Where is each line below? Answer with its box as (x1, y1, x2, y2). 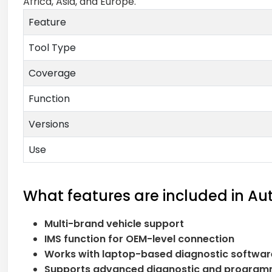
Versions (29, 117, 69, 131)
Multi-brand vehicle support (44, 216, 184, 231)
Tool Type (29, 40, 76, 55)
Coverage (29, 66, 76, 80)
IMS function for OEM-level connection (44, 231, 234, 246)
